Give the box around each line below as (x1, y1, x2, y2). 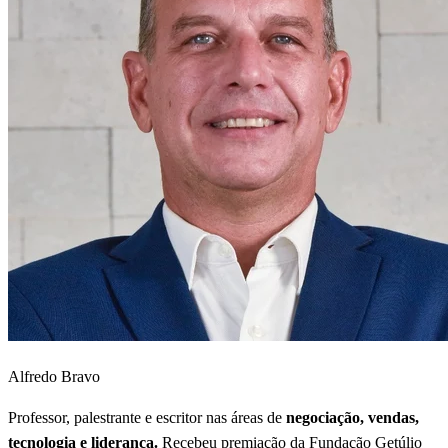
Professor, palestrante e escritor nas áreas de (8, 409, 286, 426)
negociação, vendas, (286, 409, 419, 426)
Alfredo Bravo (8, 368, 100, 385)
